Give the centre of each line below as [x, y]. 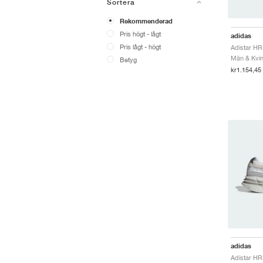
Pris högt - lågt [140, 34]
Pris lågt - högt [140, 47]
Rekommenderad [146, 21]
